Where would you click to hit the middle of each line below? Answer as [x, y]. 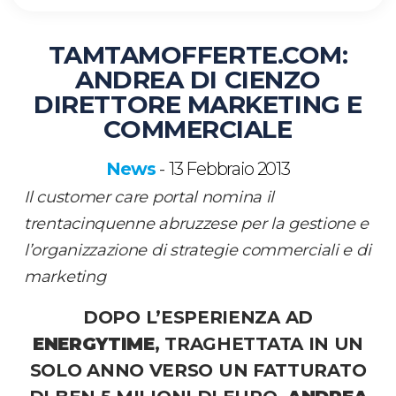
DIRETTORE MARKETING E [198, 105]
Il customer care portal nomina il [149, 198]
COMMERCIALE [198, 129]
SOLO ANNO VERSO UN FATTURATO [198, 371]
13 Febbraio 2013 [229, 169]
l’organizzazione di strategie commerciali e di [198, 251]
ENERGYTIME [93, 344]
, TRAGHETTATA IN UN [259, 344]
